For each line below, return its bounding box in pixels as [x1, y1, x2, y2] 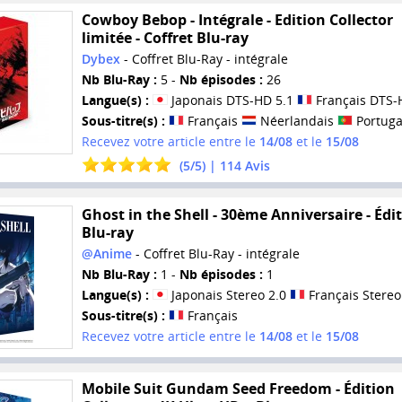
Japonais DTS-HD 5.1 [167, 92, 297, 109]
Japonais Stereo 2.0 [167, 286, 290, 304]
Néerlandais [256, 112, 337, 130]
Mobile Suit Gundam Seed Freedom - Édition [81, 379, 395, 399]
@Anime [81, 245, 132, 263]
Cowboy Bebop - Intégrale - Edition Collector [81, 10, 393, 31]
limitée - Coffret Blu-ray [81, 28, 249, 48]
